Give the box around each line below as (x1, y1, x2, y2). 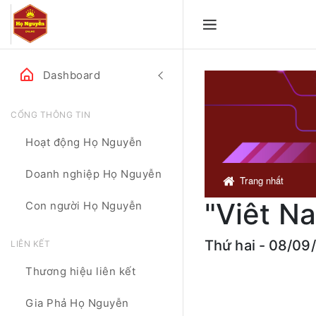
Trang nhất (240, 174, 284, 188)
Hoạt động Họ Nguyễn (25, 135, 142, 149)
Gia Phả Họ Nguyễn (25, 296, 129, 310)
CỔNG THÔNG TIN (11, 109, 90, 120)
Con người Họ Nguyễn (25, 199, 142, 212)
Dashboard (42, 68, 100, 82)
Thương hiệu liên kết (25, 265, 135, 278)
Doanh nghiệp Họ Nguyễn (25, 167, 162, 181)
